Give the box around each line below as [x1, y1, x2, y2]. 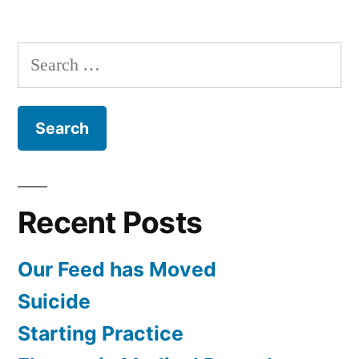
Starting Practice [18, 321, 184, 346]
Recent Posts [18, 204, 203, 241]
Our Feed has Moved [18, 257, 216, 282]
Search [17, 46, 65, 68]
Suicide [18, 289, 91, 314]
